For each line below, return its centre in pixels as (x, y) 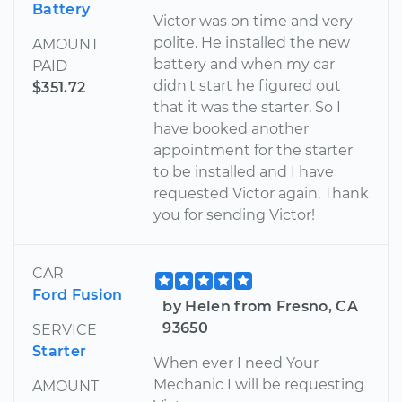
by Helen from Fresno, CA (261, 306)
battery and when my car (245, 64)
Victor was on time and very (253, 21)
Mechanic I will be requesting (259, 384)
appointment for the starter (253, 150)
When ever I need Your (236, 363)
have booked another (232, 128)
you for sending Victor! (235, 214)
